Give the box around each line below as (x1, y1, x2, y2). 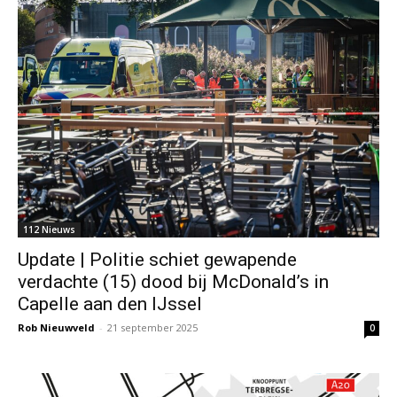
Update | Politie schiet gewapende (18, 249, 297, 270)
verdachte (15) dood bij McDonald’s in (18, 271, 329, 292)
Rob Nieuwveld (18, 321, 95, 334)
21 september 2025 (107, 321, 198, 334)
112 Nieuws (23, 223, 75, 236)
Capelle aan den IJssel (18, 293, 202, 315)
